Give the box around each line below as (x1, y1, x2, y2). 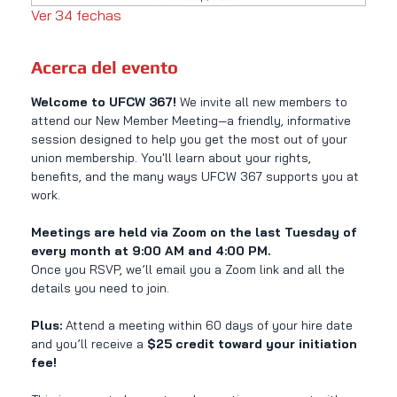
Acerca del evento (30, 57, 178, 78)
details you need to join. (30, 280, 169, 297)
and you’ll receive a (30, 336, 147, 353)
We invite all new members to (179, 94, 351, 111)
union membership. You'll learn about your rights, (30, 150, 315, 167)
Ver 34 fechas (30, 6, 121, 25)
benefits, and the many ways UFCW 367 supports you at (30, 168, 362, 185)
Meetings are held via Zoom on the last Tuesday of (30, 224, 361, 241)
